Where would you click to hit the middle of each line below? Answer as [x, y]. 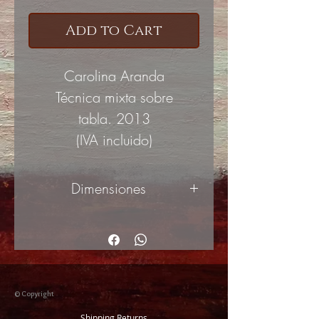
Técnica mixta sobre [114, 97]
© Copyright [34, 294]
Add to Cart [114, 31]
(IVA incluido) [114, 140]
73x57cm [114, 219]
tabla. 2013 [114, 119]
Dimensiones [109, 188]
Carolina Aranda [114, 76]
